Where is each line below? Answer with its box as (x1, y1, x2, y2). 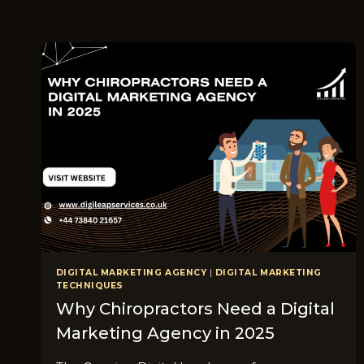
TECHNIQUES (55, 279, 123, 291)
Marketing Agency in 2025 (55, 323, 275, 344)
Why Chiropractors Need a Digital (55, 299, 335, 319)
